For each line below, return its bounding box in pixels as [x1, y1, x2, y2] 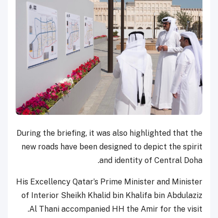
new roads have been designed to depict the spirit [21, 142, 202, 151]
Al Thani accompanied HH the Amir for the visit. [29, 204, 202, 214]
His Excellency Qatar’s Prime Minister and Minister [16, 177, 202, 186]
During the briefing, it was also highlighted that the [17, 128, 202, 138]
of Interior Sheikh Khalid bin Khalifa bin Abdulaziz [21, 190, 202, 200]
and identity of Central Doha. [99, 155, 202, 165]
